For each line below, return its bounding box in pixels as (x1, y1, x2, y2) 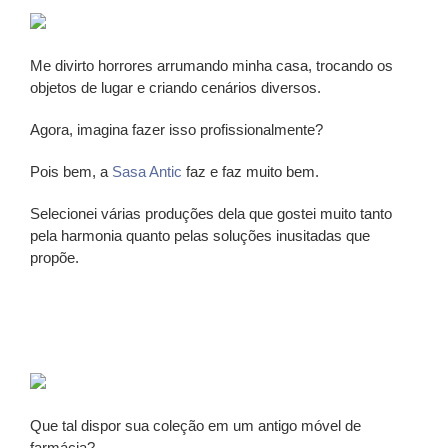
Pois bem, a (30, 162, 112, 180)
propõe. (30, 248, 79, 266)
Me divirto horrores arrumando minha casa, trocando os (30, 56, 393, 74)
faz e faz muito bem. (182, 162, 319, 180)
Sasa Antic (112, 162, 182, 180)
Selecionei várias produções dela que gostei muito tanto (30, 204, 392, 222)
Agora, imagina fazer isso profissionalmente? (30, 120, 323, 138)
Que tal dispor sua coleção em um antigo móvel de (30, 416, 361, 434)
